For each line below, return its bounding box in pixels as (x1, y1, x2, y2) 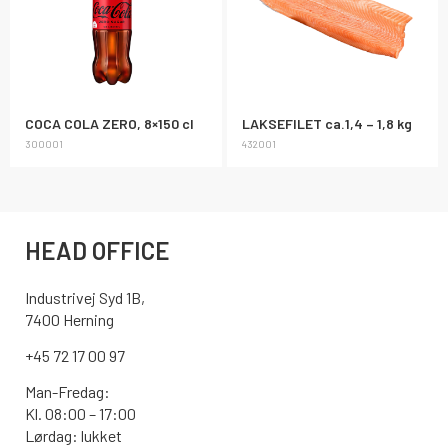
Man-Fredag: (25, 382, 110, 402)
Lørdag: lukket (25, 426, 122, 446)
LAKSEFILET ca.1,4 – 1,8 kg (241, 114, 412, 132)
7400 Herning (25, 309, 114, 329)
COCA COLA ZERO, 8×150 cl (25, 114, 194, 132)
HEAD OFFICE (25, 235, 170, 265)
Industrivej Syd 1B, (25, 287, 145, 307)
